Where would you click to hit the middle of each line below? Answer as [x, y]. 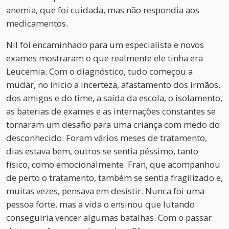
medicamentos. [37, 23]
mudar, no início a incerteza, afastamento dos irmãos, [113, 84]
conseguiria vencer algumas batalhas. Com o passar [109, 217]
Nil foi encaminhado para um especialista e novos [105, 44]
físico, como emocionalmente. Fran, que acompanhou [113, 164]
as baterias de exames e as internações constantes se [111, 111]
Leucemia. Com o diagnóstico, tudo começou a [99, 71]
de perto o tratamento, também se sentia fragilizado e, [114, 177]
